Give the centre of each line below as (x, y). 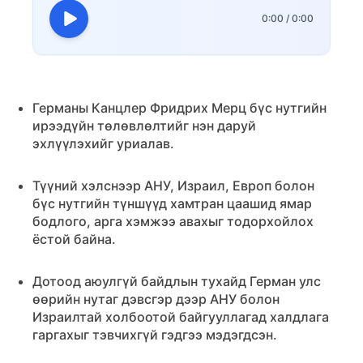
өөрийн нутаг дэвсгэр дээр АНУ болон (156, 299)
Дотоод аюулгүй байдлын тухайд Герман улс (177, 281)
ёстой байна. (74, 239)
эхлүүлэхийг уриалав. (103, 143)
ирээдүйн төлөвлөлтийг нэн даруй (144, 126)
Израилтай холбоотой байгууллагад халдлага (181, 317)
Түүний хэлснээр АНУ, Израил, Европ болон (173, 186)
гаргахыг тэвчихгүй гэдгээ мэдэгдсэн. (155, 335)
